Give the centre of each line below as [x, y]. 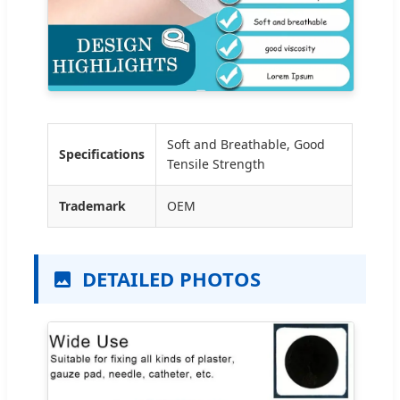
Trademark [92, 206]
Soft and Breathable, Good [246, 145]
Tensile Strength [216, 164]
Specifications [102, 154]
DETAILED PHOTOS [171, 279]
